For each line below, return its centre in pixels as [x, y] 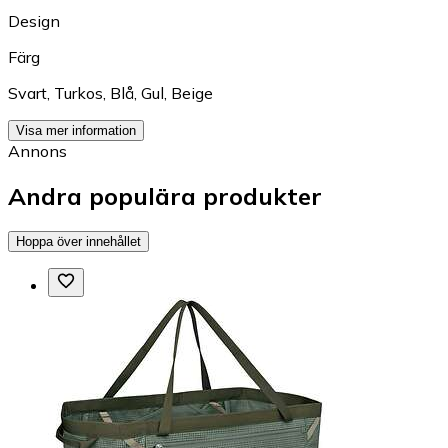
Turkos [78, 92]
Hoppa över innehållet [78, 242]
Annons [37, 150]
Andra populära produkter [165, 195]
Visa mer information [76, 130]
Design [34, 20]
